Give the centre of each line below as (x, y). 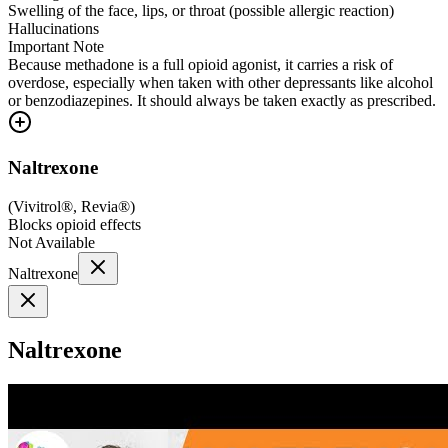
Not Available (51, 242)
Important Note (56, 47)
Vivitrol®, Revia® (71, 206)
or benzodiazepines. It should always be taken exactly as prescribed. (222, 101)
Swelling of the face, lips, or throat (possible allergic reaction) (201, 11)
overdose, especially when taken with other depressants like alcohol (220, 83)
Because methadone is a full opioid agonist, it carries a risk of (200, 65)
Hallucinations (53, 29)
